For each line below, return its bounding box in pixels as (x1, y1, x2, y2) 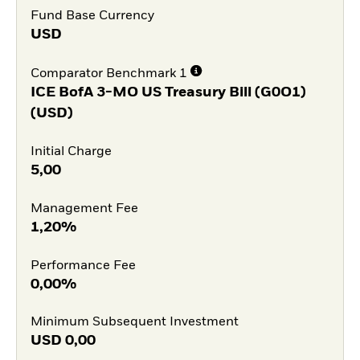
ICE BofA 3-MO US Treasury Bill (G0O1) (30, 85, 306, 100)
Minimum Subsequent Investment (30, 316, 239, 329)
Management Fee (30, 202, 138, 215)
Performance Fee (30, 259, 136, 272)
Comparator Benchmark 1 (30, 67, 187, 81)
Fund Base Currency (30, 9, 154, 22)
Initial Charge (30, 145, 112, 158)
